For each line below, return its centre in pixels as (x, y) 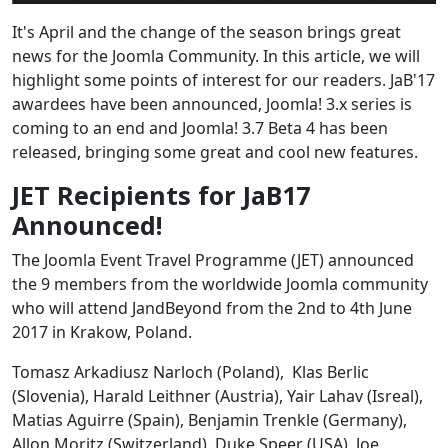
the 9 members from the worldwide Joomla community (220, 283)
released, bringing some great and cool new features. (215, 151)
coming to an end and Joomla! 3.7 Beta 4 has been (200, 127)
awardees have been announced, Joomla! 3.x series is (212, 103)
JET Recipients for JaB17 (161, 194)
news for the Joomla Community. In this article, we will (216, 55)
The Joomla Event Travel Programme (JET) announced (213, 259)
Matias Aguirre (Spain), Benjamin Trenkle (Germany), (209, 419)
